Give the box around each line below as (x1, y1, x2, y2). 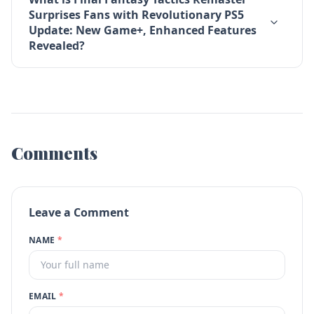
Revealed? (29, 38, 85, 53)
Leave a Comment (29, 205, 129, 220)
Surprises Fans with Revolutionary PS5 (29, 7, 244, 22)
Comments (11, 142, 97, 164)
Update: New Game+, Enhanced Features (29, 22, 257, 38)
